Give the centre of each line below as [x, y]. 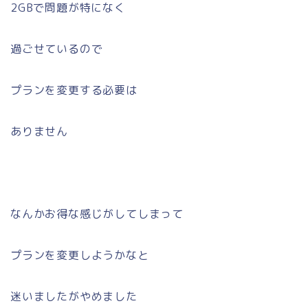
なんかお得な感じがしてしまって [97, 214]
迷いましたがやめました [74, 297]
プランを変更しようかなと [80, 255]
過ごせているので [57, 49]
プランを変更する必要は [74, 90]
